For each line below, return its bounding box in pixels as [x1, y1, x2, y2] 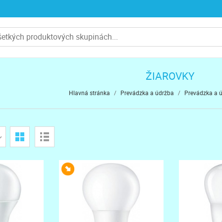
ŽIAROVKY [145, 69, 195, 83]
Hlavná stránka [69, 89, 110, 97]
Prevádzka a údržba [120, 89, 174, 97]
